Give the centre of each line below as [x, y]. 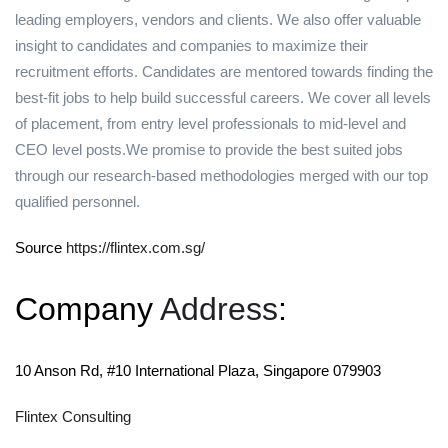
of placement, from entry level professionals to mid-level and [210, 123]
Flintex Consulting [73, 416]
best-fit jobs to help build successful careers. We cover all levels [223, 97]
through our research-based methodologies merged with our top [221, 175]
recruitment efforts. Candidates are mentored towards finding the [224, 71]
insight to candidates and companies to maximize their [191, 45]
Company [87, 309]
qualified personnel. [77, 201]
